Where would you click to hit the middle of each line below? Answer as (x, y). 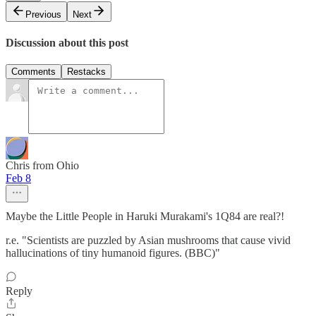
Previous (43, 14)
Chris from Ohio (42, 166)
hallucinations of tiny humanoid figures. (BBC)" (113, 253)
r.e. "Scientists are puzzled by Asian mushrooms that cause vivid (148, 241)
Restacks (86, 72)
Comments (34, 72)
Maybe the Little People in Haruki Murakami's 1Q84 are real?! (145, 217)
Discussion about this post (67, 42)
